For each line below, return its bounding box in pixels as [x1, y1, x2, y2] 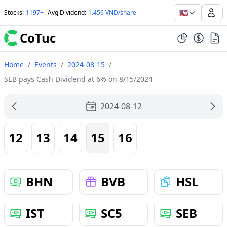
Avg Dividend [48, 8, 85, 17]
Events [34, 60, 57, 69]
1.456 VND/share [88, 8, 136, 17]
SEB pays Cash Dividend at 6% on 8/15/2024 [4, 74, 153, 84]
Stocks [4, 8, 22, 17]
